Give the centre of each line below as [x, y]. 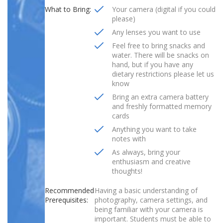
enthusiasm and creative [151, 161]
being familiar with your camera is [149, 209]
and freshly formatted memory [162, 106]
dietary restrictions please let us [163, 74]
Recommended [69, 190]
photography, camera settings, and [151, 200]
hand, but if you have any [153, 64]
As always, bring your [146, 152]
